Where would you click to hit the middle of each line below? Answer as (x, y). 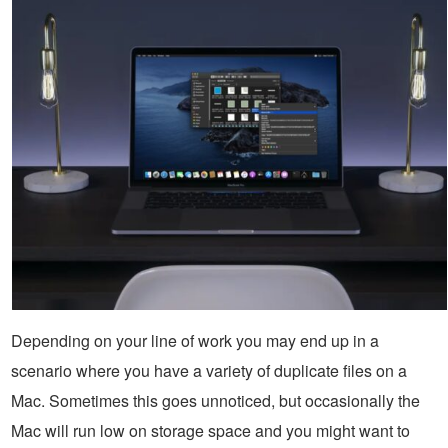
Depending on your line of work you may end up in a (195, 340)
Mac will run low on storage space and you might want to (210, 430)
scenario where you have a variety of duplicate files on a (209, 370)
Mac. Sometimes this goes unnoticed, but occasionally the (215, 400)
